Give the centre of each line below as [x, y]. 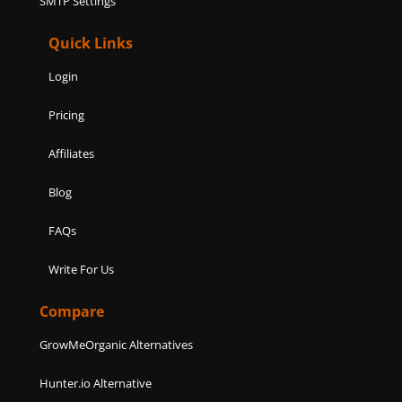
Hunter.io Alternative [96, 384]
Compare [72, 312]
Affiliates [72, 154]
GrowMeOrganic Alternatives [117, 345]
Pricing [67, 115]
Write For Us [82, 270]
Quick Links [91, 44]
